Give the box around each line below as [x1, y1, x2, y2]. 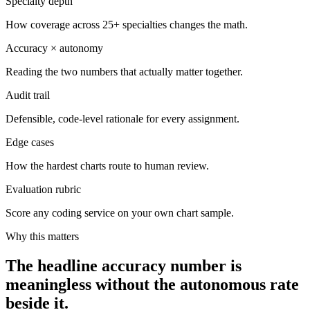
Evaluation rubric [6, 183, 81, 195]
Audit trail [6, 89, 50, 101]
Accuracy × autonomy [6, 42, 103, 54]
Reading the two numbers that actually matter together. [6, 65, 243, 77]
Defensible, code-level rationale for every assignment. [6, 112, 239, 125]
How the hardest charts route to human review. [6, 159, 209, 172]
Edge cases [6, 136, 54, 148]
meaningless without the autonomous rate [6, 275, 299, 293]
